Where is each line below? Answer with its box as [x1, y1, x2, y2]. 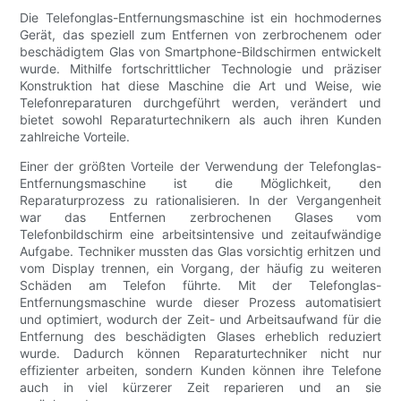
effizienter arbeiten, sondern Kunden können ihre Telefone [20, 362, 381, 378]
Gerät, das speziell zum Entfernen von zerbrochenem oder [20, 26, 381, 42]
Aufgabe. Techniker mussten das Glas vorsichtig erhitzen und [20, 243, 381, 259]
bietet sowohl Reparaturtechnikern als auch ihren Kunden [20, 111, 381, 127]
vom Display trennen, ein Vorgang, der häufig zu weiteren [20, 260, 381, 276]
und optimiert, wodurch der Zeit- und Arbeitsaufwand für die [20, 311, 381, 327]
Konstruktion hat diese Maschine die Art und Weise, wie [20, 77, 381, 93]
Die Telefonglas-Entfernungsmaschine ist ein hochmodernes [20, 9, 381, 25]
